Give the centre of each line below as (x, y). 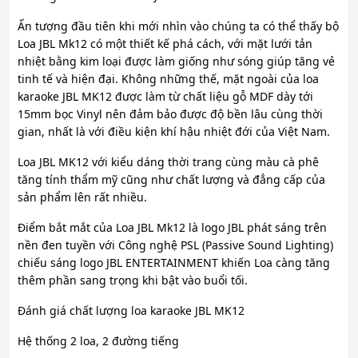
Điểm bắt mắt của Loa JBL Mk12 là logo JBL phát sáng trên (172, 228)
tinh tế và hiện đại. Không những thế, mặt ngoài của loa (168, 79)
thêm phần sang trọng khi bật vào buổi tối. (133, 280)
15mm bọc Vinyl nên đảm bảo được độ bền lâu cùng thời (170, 114)
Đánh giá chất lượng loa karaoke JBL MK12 (131, 311)
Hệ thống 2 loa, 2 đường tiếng (98, 341)
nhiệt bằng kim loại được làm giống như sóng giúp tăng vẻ (176, 62)
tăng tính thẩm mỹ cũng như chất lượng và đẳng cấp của (171, 180)
